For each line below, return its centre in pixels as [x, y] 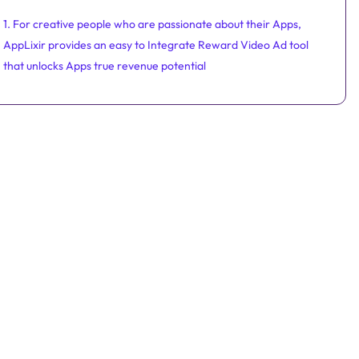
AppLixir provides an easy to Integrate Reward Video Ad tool [156, 45]
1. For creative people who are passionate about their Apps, [153, 24]
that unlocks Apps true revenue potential [105, 66]
